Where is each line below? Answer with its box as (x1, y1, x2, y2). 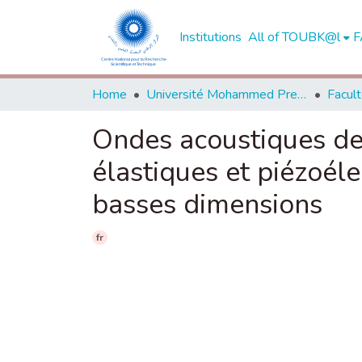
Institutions (179, 28, 242, 46)
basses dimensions (92, 186, 322, 223)
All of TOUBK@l (247, 28, 340, 46)
